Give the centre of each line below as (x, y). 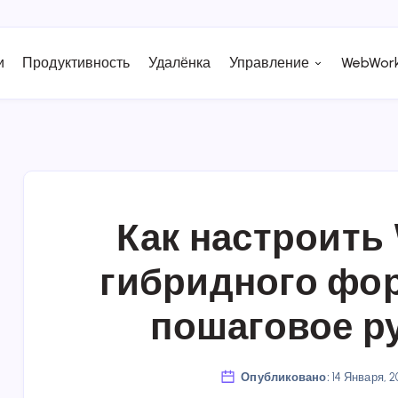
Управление (269, 63)
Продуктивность (76, 63)
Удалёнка (179, 63)
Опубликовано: (285, 377)
